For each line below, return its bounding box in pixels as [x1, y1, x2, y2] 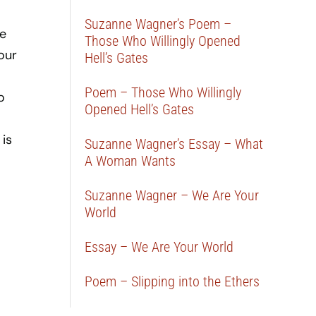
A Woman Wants [85, 152, 176, 169]
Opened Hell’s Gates [85, 101, 195, 118]
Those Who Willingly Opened [85, 32, 241, 49]
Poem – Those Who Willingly [85, 84, 242, 101]
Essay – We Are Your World [85, 238, 234, 255]
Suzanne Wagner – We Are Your [85, 187, 260, 204]
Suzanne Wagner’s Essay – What [85, 135, 264, 152]
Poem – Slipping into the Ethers [85, 273, 260, 290]
